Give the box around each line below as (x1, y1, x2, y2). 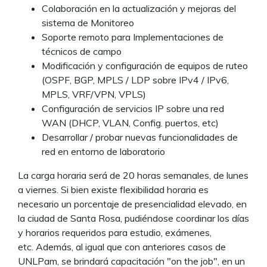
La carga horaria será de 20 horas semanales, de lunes (18, 169, 249, 182)
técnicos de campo (42, 45, 122, 58)
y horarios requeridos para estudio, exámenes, (18, 226, 212, 239)
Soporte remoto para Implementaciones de (42, 31, 223, 44)
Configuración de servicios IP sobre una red (42, 103, 224, 115)
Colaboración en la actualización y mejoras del (42, 2, 236, 15)
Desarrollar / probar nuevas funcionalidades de (42, 131, 238, 144)
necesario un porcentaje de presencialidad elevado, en (18, 198, 247, 210)
